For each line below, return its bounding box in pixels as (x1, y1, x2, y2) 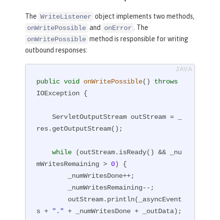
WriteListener (40, 13, 91, 21)
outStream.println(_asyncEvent (36, 195, 68, 203)
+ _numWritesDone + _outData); (64, 207, 182, 215)
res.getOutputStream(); (36, 124, 123, 133)
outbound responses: (25, 46, 87, 55)
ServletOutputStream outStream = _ (36, 112, 53, 121)
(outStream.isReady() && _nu (72, 148, 182, 156)
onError (104, 24, 132, 32)
